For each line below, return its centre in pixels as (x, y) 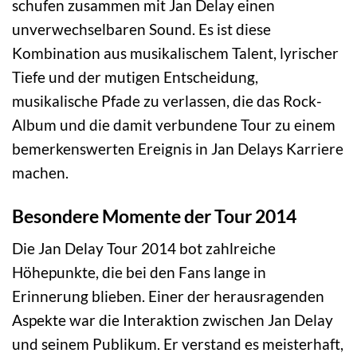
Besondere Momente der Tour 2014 (154, 216)
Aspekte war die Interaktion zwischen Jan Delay (173, 320)
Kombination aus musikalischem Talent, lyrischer (175, 53)
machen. (40, 172)
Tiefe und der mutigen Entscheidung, (135, 76)
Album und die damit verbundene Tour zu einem (174, 124)
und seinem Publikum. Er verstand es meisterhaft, (178, 344)
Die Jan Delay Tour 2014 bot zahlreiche (144, 249)
